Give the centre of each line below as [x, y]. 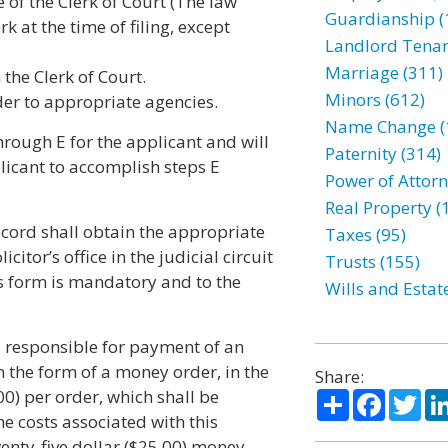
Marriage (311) [383, 72]
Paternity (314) [382, 153]
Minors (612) [374, 99]
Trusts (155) [372, 261]
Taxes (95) [365, 234]
